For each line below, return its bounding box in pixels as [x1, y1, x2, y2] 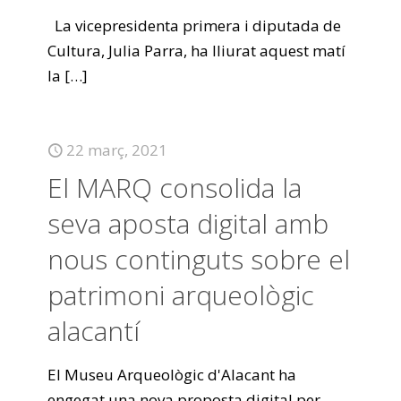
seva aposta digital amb [47, 205, 328, 242]
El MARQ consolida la [47, 169, 302, 206]
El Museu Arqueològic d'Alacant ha [47, 364, 296, 385]
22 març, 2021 [66, 140, 167, 160]
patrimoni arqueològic [47, 277, 314, 313]
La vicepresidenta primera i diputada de [47, 15, 341, 36]
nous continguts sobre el [47, 241, 350, 277]
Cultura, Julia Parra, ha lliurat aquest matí [47, 40, 346, 61]
